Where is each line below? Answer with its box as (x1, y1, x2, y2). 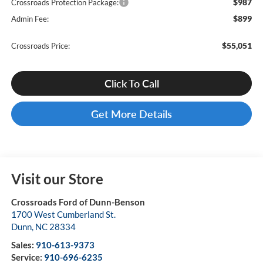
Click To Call (104, 77, 159, 90)
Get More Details (91, 107, 172, 121)
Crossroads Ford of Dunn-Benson (11, 197, 145, 208)
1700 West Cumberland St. (11, 209, 116, 220)
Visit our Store (11, 170, 103, 188)
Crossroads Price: (11, 41, 70, 51)
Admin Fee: (11, 14, 49, 24)
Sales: (11, 240, 36, 251)
